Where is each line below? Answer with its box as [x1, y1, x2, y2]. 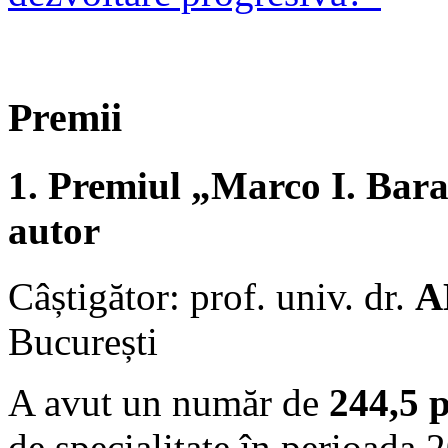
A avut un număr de [8, 380, 329, 424]
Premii [8, 95, 122, 141]
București [8, 319, 158, 363]
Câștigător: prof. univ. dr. [8, 274, 415, 318]
